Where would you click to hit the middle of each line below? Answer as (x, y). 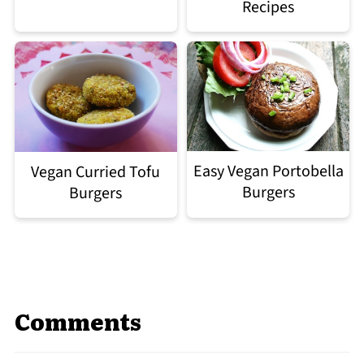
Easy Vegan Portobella (268, 171)
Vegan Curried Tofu (96, 172)
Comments (78, 321)
